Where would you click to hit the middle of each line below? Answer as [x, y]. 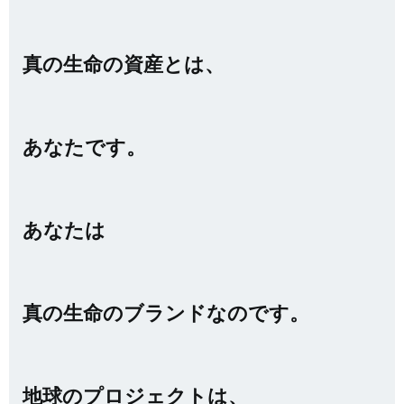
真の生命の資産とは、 [124, 64]
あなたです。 [84, 147]
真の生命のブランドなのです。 [166, 312]
